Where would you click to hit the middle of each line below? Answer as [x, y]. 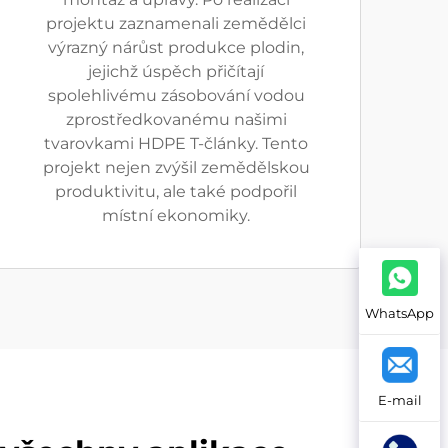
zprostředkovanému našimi [176, 119]
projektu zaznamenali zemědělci [176, 23]
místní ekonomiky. [176, 215]
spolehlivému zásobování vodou [176, 95]
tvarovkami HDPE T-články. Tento [176, 143]
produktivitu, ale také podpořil [176, 191]
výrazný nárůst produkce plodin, [176, 47]
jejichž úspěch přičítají [176, 71]
